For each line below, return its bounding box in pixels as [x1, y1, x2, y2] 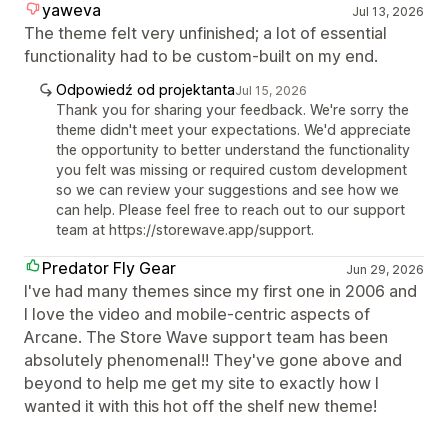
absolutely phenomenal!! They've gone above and [24, 350, 402, 371]
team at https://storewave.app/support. [56, 221, 314, 239]
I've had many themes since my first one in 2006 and [24, 281, 417, 302]
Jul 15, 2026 [235, 83, 307, 99]
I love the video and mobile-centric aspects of [24, 304, 370, 325]
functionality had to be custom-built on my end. [24, 46, 378, 67]
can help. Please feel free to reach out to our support [56, 201, 405, 219]
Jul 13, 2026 [351, 4, 424, 20]
